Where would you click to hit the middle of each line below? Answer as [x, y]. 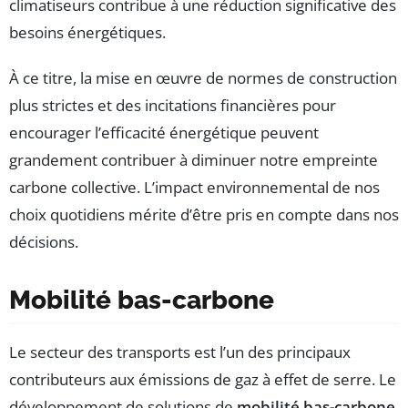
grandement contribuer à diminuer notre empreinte [194, 160]
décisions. [44, 242]
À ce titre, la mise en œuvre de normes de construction [203, 78]
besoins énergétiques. [87, 33]
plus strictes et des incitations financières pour [173, 106]
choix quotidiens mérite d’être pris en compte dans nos [204, 215]
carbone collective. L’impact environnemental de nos [194, 188]
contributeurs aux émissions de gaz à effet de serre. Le [203, 380]
